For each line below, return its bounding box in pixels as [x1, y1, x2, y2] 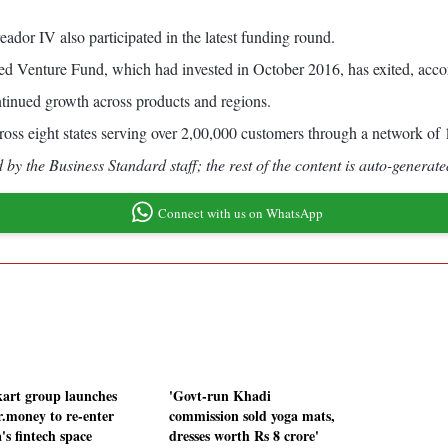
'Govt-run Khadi [169, 385, 271, 407]
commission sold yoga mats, [169, 405, 335, 427]
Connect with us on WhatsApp [157, 203, 323, 222]
